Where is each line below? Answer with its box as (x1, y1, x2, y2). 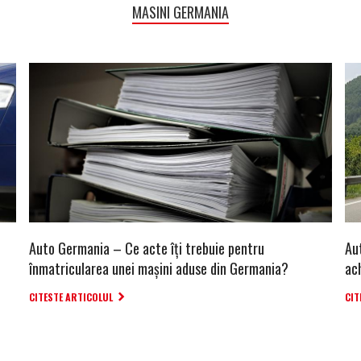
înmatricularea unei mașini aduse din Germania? (29, 257, 288, 279)
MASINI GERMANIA (132, 2, 229, 23)
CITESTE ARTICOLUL (29, 289, 113, 304)
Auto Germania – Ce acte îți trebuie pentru (29, 237, 264, 259)
